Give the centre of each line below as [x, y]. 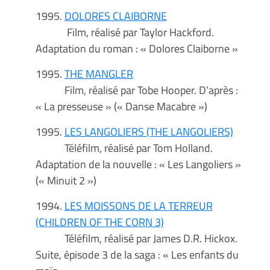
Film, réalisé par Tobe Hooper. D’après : [137, 90]
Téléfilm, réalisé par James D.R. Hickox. [136, 238]
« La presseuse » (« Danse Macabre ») [121, 106]
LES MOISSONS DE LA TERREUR [138, 206]
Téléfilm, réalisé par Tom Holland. [124, 148]
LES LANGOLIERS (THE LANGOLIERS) [149, 132]
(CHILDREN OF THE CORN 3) [99, 222]
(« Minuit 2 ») [66, 181]
